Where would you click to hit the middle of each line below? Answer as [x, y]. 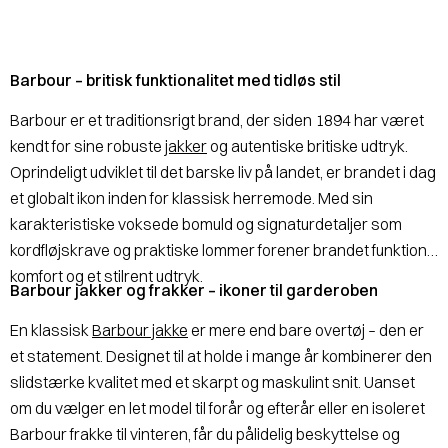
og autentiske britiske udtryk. [307, 145]
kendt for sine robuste [87, 145]
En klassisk [51, 329]
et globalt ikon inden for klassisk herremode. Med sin [191, 197]
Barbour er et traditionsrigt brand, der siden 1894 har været [217, 119]
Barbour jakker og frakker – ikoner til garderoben [194, 289]
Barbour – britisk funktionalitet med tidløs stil [175, 79]
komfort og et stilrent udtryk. [106, 275]
